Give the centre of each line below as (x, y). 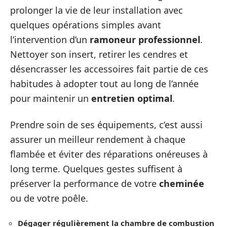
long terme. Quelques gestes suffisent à (96, 168)
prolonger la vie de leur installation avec (97, 10)
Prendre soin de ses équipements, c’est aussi (106, 124)
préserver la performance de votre (85, 183)
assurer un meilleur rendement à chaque (98, 139)
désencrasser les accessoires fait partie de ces (109, 69)
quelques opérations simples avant (86, 25)
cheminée (182, 183)
